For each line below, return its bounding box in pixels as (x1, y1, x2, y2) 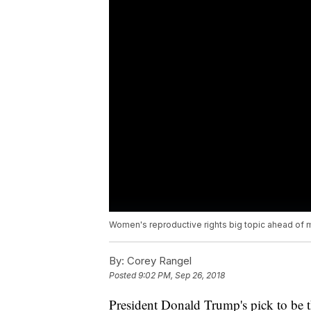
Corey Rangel (124, 254, 192, 268)
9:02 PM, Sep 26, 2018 (138, 270, 225, 281)
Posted (109, 270, 138, 281)
